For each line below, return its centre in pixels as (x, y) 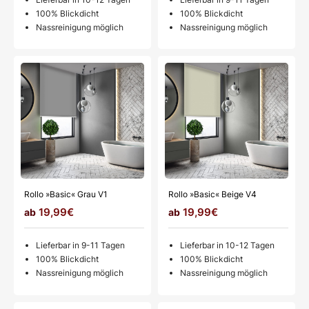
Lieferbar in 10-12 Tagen (227, 246)
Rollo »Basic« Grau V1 (66, 195)
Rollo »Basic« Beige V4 (212, 195)
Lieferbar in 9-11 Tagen (80, 246)
